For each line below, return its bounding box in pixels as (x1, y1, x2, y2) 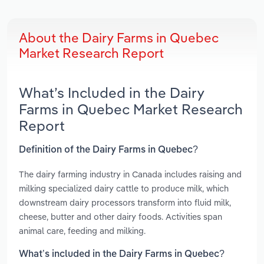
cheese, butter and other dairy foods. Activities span (19, 210, 222, 222)
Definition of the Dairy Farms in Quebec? (19, 145, 198, 155)
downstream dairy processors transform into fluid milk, (19, 196, 231, 208)
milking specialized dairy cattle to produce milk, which (19, 182, 229, 194)
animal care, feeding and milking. (19, 225, 146, 236)
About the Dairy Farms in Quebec (19, 29, 219, 47)
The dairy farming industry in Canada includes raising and (19, 168, 242, 180)
